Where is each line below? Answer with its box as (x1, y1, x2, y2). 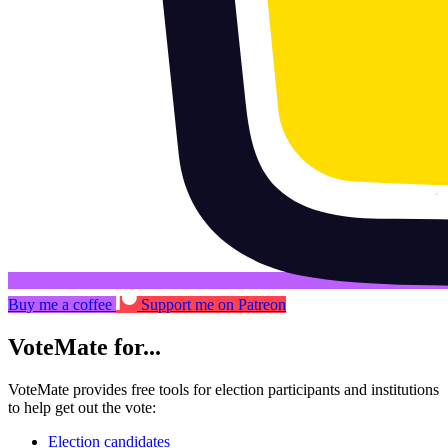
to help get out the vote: (8, 399, 156, 417)
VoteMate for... (8, 334, 161, 361)
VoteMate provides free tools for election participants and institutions (8, 381, 439, 399)
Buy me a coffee (8, 296, 112, 314)
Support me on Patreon (141, 296, 286, 314)
